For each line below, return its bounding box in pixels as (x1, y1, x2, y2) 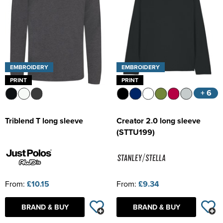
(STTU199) (116, 126, 155, 138)
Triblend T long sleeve (5, 115, 83, 127)
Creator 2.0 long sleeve (116, 115, 201, 127)
